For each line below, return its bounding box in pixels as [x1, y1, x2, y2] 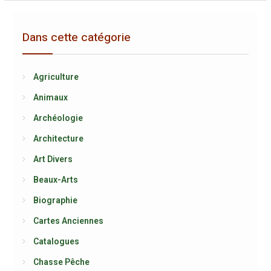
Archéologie [33, 113, 83, 123]
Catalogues [33, 237, 79, 246]
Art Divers [33, 154, 73, 164]
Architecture [33, 134, 83, 143]
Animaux [33, 93, 68, 102]
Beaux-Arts [33, 175, 78, 184]
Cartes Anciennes [33, 216, 103, 226]
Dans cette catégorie [22, 29, 131, 46]
